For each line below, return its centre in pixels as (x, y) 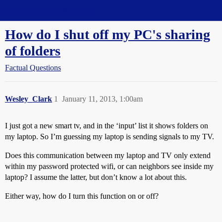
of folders (33, 51)
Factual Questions (33, 68)
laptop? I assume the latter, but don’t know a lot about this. (96, 177)
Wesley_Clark (28, 99)
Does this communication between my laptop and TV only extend (108, 155)
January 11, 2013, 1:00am (102, 99)
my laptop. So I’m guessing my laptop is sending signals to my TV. (110, 137)
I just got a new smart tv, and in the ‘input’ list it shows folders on (107, 126)
